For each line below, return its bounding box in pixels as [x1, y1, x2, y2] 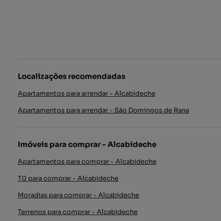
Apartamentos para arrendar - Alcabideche [18, 89, 155, 98]
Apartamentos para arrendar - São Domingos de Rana [18, 106, 189, 114]
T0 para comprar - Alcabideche [18, 174, 118, 183]
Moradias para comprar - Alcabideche [18, 191, 139, 199]
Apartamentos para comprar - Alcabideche [18, 157, 156, 166]
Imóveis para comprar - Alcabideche [18, 140, 156, 149]
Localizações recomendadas [18, 72, 125, 81]
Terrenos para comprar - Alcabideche [18, 208, 138, 216]
